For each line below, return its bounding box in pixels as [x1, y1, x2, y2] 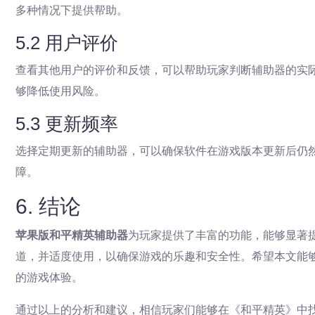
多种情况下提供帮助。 [15, 4, 128, 17]
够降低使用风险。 [15, 85, 105, 98]
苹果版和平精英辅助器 [15, 229, 128, 242]
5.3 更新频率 [15, 113, 118, 135]
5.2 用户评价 [15, 32, 118, 54]
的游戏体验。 [15, 271, 83, 284]
